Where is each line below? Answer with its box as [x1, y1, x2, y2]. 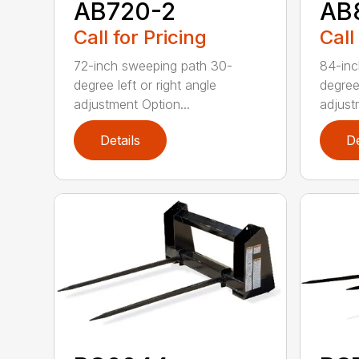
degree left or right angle [74, 76, 217, 93]
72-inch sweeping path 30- [74, 57, 233, 74]
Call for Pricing [74, 25, 208, 49]
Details [100, 131, 141, 148]
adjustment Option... [74, 95, 191, 112]
